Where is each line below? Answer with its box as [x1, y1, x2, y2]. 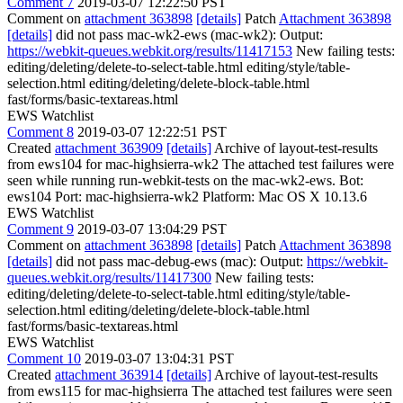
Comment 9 [7, 221, 74, 237]
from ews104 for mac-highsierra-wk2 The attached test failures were [7, 157, 394, 172]
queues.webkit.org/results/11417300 [7, 270, 211, 285]
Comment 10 [7, 351, 81, 366]
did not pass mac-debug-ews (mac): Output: [52, 254, 307, 269]
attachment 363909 [55, 140, 163, 156]
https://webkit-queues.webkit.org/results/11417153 [7, 43, 292, 58]
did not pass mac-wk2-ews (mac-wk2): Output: [52, 27, 323, 42]
